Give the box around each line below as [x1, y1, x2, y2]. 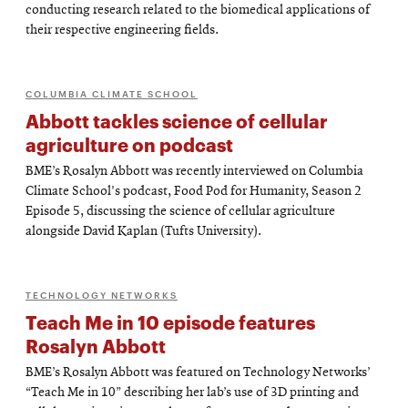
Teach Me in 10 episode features [25, 309, 315, 334]
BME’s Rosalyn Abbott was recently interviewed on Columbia [25, 165, 363, 178]
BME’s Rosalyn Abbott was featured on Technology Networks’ [25, 366, 371, 380]
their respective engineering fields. [25, 24, 219, 37]
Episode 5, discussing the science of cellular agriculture [25, 205, 335, 219]
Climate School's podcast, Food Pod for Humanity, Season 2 [25, 185, 362, 199]
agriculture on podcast [25, 131, 233, 157]
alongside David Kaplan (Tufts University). [25, 225, 261, 239]
